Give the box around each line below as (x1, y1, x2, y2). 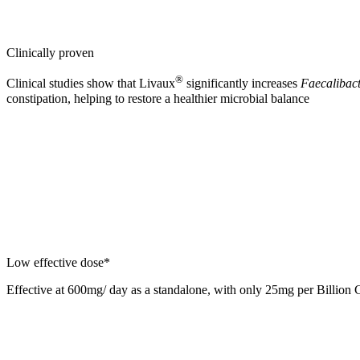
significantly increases (183, 76, 301, 91)
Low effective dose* (6, 255, 110, 269)
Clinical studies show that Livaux (6, 76, 175, 91)
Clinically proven (6, 46, 94, 60)
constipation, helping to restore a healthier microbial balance (6, 91, 309, 105)
